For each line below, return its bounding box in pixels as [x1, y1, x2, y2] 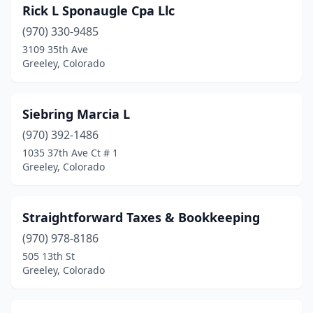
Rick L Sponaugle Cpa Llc [22, 2, 175, 19]
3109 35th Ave [22, 43, 88, 56]
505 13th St [22, 249, 75, 263]
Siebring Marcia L [22, 105, 130, 122]
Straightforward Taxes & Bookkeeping [22, 209, 260, 226]
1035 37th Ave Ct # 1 [22, 146, 118, 159]
